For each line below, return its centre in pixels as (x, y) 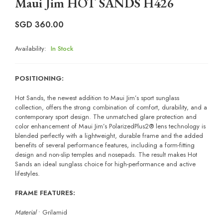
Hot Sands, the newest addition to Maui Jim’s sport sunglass (97, 98)
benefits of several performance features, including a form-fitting (105, 145)
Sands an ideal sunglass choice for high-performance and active (105, 164)
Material (27, 213)
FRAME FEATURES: (45, 193)
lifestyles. (27, 174)
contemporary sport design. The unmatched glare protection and (106, 117)
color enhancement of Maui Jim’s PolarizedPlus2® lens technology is (110, 126)
